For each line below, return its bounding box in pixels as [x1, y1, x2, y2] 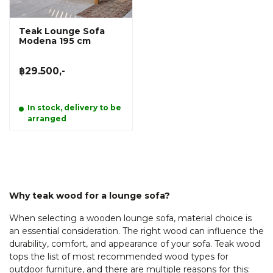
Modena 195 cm [19, 35, 91, 46]
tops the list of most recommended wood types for [9, 251, 229, 263]
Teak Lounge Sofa [19, 25, 105, 37]
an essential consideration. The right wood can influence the [9, 225, 264, 237]
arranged [27, 113, 66, 123]
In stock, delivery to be [27, 102, 121, 112]
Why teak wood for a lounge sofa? [9, 190, 170, 201]
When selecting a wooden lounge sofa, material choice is [9, 213, 252, 224]
